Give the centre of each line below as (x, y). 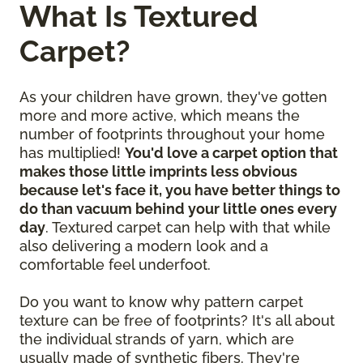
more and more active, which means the (160, 116)
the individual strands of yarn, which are (157, 340)
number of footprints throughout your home (172, 135)
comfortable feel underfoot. (117, 265)
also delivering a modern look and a (144, 246)
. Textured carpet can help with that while (188, 228)
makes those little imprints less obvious (158, 172)
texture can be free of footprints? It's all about (177, 321)
